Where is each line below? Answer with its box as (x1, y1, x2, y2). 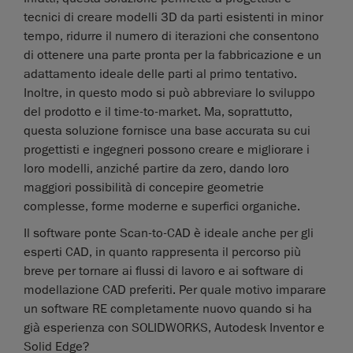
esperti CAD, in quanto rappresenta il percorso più (24, 244, 301, 261)
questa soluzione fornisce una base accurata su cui (24, 123, 310, 139)
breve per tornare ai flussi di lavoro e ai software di (24, 263, 303, 280)
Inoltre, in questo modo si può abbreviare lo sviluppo (24, 85, 315, 102)
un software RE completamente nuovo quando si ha (24, 301, 312, 318)
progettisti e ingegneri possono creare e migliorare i (24, 142, 310, 158)
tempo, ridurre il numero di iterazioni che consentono (24, 28, 319, 45)
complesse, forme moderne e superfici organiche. (24, 199, 300, 215)
